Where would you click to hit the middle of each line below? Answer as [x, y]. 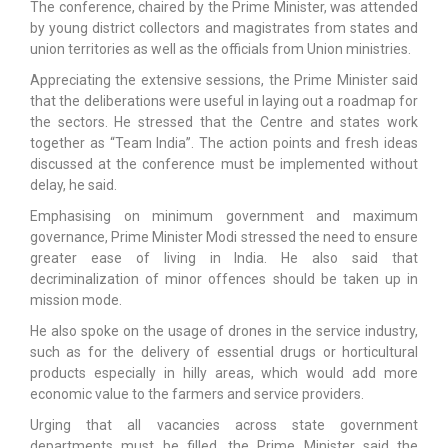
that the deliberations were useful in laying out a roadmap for [224, 100]
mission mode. [76, 299]
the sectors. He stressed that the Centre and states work [224, 121]
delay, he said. [73, 184]
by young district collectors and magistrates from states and [224, 27]
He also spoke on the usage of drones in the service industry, [224, 330]
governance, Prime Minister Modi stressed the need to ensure [224, 236]
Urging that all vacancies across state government [224, 424]
